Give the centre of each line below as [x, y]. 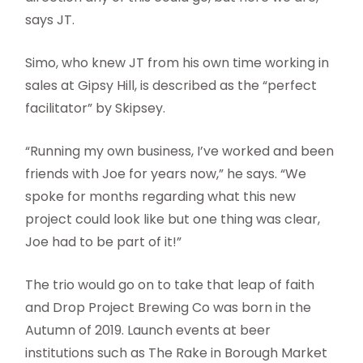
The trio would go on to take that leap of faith [170, 284]
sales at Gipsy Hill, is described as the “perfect [171, 85]
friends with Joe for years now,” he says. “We [166, 173]
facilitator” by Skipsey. [96, 108]
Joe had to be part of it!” [104, 241]
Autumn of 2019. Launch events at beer [148, 330]
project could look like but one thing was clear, [173, 219]
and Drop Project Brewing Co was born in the [169, 307]
